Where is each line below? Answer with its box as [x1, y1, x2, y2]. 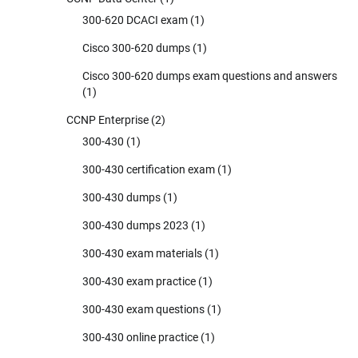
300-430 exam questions [82, 302, 205, 316]
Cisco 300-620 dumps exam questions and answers [82, 69, 337, 82]
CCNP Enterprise [66, 113, 149, 126]
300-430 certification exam [82, 162, 215, 176]
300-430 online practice [82, 330, 198, 344]
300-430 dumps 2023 [82, 218, 189, 232]
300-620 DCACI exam [82, 13, 188, 26]
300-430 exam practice [82, 274, 196, 288]
